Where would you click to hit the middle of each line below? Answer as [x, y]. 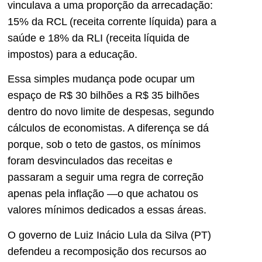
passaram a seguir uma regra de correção [106, 177]
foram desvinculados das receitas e [90, 161]
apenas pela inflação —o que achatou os [103, 194]
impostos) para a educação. [73, 54]
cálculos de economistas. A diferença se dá [108, 128]
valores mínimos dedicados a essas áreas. [107, 210]
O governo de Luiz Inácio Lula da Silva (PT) [109, 235]
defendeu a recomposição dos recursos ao [107, 251]
